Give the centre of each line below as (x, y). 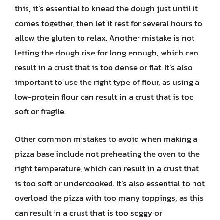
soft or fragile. (40, 111)
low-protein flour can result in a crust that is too (104, 97)
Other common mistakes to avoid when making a (106, 139)
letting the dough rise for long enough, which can (107, 53)
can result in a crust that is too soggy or (88, 212)
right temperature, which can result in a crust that (107, 168)
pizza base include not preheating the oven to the (107, 153)
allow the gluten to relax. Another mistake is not (105, 38)
